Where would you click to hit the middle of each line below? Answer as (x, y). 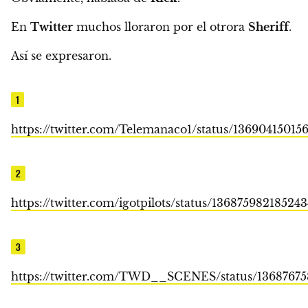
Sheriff (268, 26)
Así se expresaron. (61, 55)
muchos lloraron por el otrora (162, 26)
